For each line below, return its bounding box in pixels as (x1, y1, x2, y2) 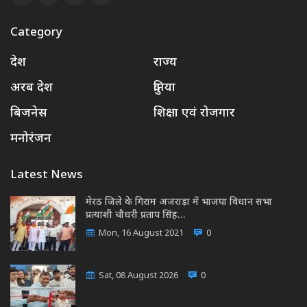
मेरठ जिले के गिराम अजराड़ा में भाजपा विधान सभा (86, 196, 272, 210)
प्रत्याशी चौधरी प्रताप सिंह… (86, 209, 185, 223)
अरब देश (10, 80, 53, 97)
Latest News (10, 168, 83, 184)
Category (10, 25, 62, 41)
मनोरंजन (10, 131, 51, 147)
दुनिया (153, 80, 175, 97)
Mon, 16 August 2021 (97, 228, 184, 240)
